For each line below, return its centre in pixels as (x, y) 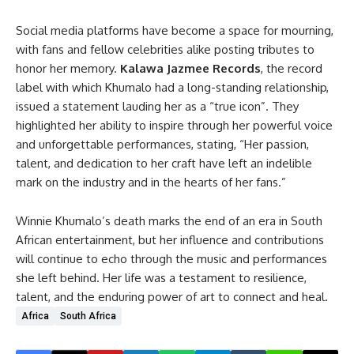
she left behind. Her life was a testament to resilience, (161, 278)
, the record (292, 68)
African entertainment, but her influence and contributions (170, 240)
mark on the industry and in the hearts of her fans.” (151, 182)
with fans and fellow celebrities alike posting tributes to (165, 49)
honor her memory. (68, 68)
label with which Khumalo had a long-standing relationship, (172, 87)
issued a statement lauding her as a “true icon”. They (157, 106)
